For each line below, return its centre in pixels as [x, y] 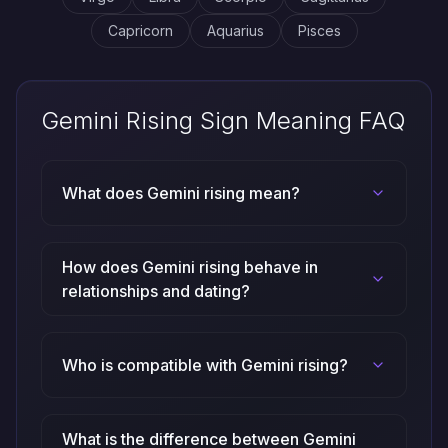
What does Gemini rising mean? [181, 193]
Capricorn [140, 30]
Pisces [319, 30]
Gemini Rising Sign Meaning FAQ [223, 120]
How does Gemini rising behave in [190, 267]
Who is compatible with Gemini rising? [205, 365]
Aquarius [235, 30]
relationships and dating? [156, 291]
